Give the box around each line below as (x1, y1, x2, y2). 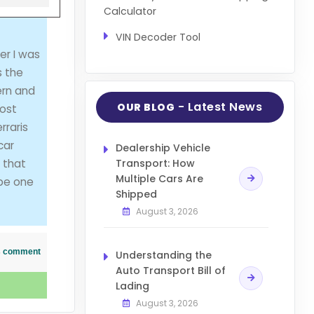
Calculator (103, 4, 156, 18)
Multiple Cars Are (115, 172, 203, 186)
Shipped (115, 187, 157, 202)
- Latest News (175, 99, 263, 116)
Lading (115, 279, 149, 294)
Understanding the (115, 248, 212, 263)
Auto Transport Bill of (115, 264, 226, 278)
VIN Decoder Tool (115, 29, 200, 44)
